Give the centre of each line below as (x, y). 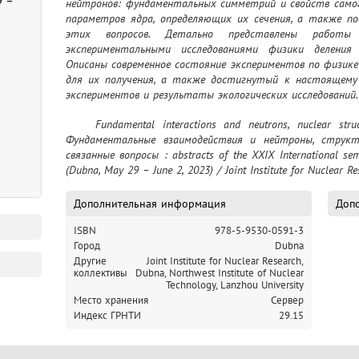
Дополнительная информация (150, 204)
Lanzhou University (262, 285)
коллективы (101, 273)
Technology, (193, 285)
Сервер (287, 300)
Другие (90, 261)
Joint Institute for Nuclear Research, (225, 261)
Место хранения (111, 300)
